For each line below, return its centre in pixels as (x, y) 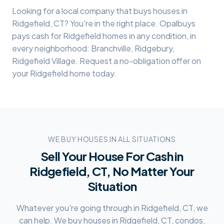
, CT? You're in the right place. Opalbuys (123, 23)
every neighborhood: (51, 48)
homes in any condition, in (148, 36)
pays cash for (37, 36)
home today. (92, 73)
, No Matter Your (150, 171)
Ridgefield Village (44, 61)
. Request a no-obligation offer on (138, 61)
